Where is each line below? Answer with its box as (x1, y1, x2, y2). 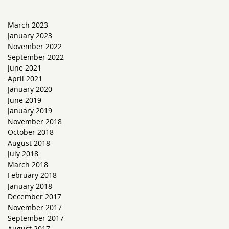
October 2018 (8, 127, 54, 137)
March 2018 (8, 159, 48, 169)
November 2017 (8, 202, 62, 212)
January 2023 (8, 31, 52, 40)
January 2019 (8, 106, 52, 116)
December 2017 (8, 192, 61, 201)
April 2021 (8, 74, 42, 83)
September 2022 (8, 52, 64, 62)
